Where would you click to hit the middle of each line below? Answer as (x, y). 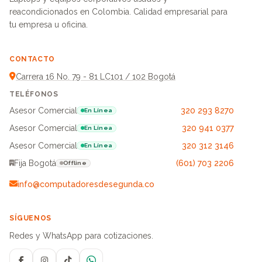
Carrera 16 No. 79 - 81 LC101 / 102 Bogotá (96, 77)
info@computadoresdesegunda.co (86, 184)
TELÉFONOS (34, 94)
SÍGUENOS (30, 218)
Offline (75, 163)
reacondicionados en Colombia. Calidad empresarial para (118, 12)
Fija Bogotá (35, 163)
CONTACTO (32, 59)
